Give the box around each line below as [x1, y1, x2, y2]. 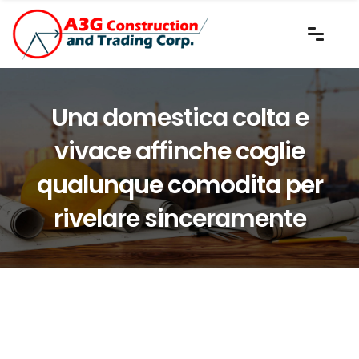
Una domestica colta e [50, 100, 309, 135]
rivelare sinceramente [53, 201, 306, 236]
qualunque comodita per [36, 167, 323, 202]
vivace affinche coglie [54, 134, 305, 168]
